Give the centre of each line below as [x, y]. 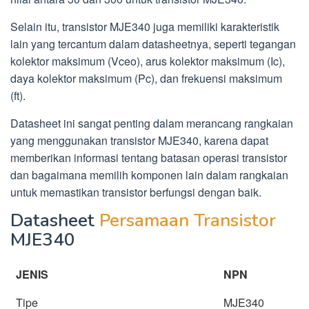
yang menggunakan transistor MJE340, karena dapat [139, 140]
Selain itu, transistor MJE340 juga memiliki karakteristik [145, 26]
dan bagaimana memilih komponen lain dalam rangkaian [149, 175]
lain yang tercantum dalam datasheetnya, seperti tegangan [153, 43]
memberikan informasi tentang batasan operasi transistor [149, 157]
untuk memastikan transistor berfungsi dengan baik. [136, 192]
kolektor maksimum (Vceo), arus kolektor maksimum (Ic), [148, 61]
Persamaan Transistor [188, 220]
